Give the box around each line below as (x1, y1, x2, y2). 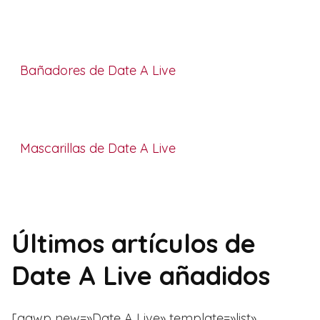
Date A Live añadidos (11, 259, 270, 291)
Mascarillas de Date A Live (20, 139, 176, 156)
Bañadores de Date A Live (20, 61, 176, 79)
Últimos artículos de (11, 226, 256, 259)
